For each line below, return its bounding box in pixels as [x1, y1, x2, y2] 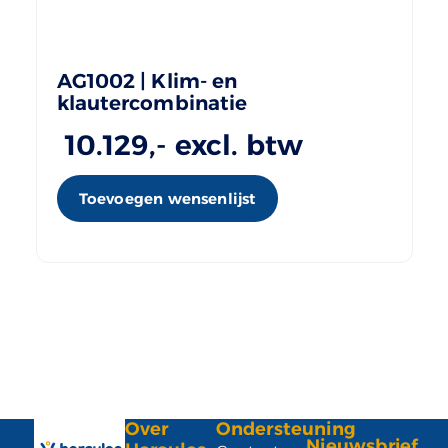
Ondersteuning [215, 418, 357, 441]
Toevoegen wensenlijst [78, 189, 256, 209]
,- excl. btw [149, 128, 304, 163]
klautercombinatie [56, 91, 248, 116]
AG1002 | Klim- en [56, 69, 238, 94]
